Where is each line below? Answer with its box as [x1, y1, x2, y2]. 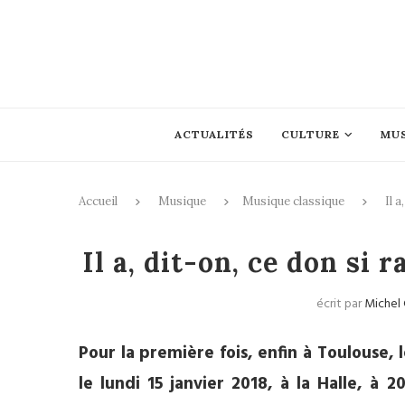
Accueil [79, 193, 118, 209]
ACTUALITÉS [174, 127, 254, 141]
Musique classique [242, 193, 344, 209]
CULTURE [280, 127, 340, 141]
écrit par [316, 294, 365, 315]
